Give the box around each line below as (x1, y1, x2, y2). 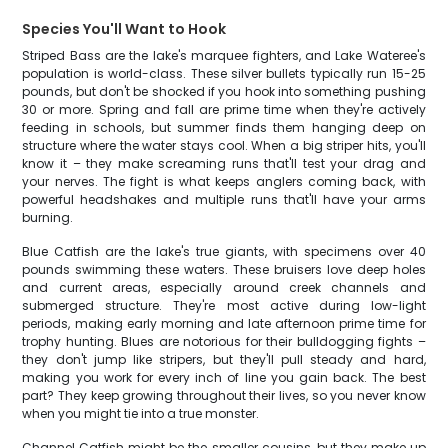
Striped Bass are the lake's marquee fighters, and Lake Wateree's (22, 47, 426, 64)
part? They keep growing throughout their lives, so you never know (22, 387, 426, 404)
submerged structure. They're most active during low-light (22, 297, 426, 314)
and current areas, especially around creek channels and (22, 279, 426, 296)
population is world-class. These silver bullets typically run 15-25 (22, 65, 426, 82)
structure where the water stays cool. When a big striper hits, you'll (22, 137, 426, 154)
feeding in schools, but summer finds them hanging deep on (22, 119, 426, 136)
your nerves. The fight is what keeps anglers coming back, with (22, 173, 426, 190)
